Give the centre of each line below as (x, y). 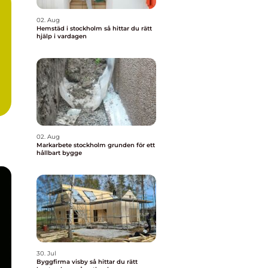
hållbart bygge (59, 153)
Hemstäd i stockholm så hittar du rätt (70, 28)
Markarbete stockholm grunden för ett (72, 145)
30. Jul (46, 253)
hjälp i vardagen (62, 36)
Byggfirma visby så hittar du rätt (63, 262)
